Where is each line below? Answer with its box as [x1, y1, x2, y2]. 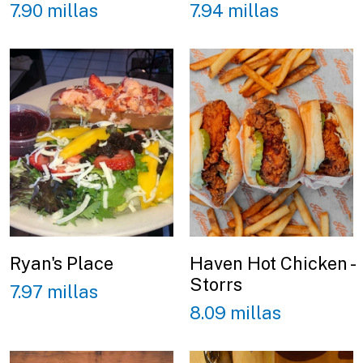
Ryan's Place [10, 253, 113, 275]
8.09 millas [190, 301, 281, 323]
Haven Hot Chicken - [190, 253, 353, 275]
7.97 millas [10, 280, 98, 302]
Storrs [190, 274, 242, 296]
